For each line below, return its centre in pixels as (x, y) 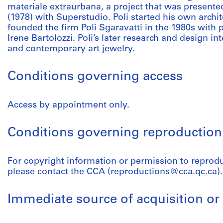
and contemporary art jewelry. (71, 49)
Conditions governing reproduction (115, 133)
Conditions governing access (95, 77)
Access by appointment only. (68, 105)
